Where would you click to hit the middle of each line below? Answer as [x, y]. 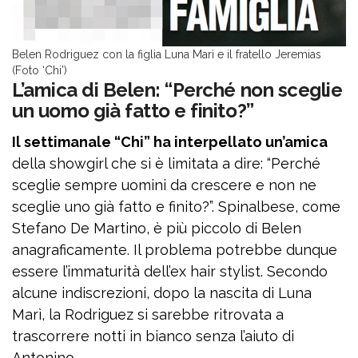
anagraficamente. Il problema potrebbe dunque [175, 250]
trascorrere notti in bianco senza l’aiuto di [153, 336]
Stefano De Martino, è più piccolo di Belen [157, 228]
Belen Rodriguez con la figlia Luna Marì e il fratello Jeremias [167, 54]
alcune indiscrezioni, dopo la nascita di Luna [162, 293]
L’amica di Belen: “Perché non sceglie [177, 90]
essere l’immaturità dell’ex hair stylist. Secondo [170, 271]
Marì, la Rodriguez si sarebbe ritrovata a [148, 314]
